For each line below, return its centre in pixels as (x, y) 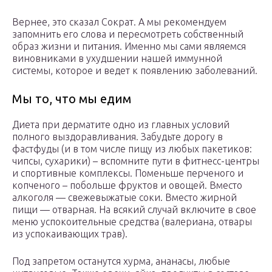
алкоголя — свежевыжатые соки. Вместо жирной (124, 198)
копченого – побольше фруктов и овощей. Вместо (127, 185)
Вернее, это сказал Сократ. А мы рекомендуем (119, 22)
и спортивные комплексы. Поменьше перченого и (128, 173)
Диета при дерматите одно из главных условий (121, 125)
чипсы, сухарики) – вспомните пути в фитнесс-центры (136, 161)
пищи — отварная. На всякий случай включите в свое (134, 210)
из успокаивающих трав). (70, 234)
